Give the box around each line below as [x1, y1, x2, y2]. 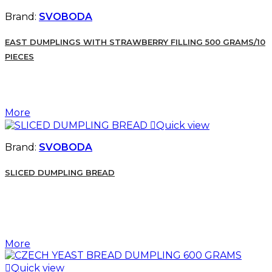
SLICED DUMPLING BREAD [5, 168, 115, 178]
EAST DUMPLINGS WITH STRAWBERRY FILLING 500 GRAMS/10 [5, 36, 265, 47]
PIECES [5, 51, 34, 61]
